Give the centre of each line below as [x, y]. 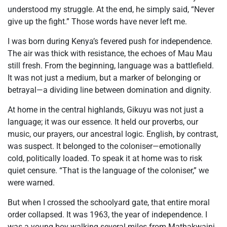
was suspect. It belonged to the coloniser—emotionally [104, 146]
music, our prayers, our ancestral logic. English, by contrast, [113, 134]
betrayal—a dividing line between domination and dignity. [109, 90]
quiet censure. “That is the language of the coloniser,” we [108, 171]
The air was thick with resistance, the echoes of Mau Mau [110, 54]
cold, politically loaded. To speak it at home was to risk [105, 159]
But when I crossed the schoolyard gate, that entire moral [109, 203]
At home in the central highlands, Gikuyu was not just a [106, 110]
